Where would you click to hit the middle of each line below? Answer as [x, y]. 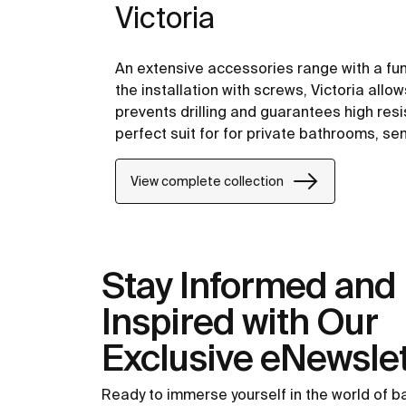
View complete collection [207, 181]
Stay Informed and [249, 285]
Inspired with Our [240, 322]
